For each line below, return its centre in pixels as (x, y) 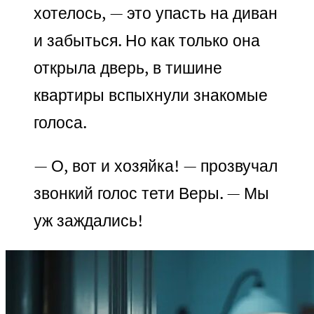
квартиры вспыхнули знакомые (151, 95)
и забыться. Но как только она (147, 41)
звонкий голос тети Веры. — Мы (151, 193)
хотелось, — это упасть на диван (156, 13)
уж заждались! (88, 221)
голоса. (60, 123)
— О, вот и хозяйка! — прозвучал (156, 166)
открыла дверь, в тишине (128, 68)
